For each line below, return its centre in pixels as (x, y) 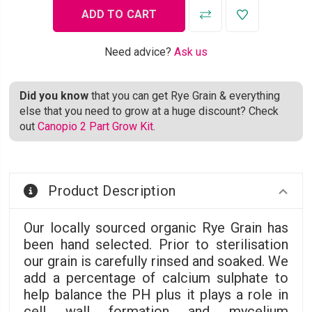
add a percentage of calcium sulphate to (156, 278)
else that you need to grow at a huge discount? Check (149, 111)
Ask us (190, 52)
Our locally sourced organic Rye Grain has (156, 228)
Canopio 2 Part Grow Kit (96, 127)
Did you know (54, 96)
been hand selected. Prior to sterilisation (156, 245)
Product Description (112, 191)
